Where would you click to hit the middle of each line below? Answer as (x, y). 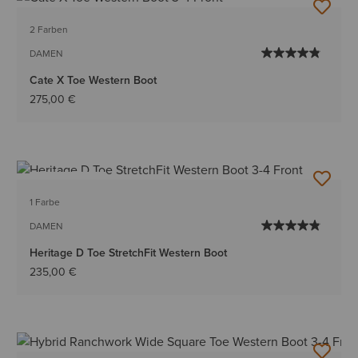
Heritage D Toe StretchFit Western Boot (129, 252)
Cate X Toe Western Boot (93, 80)
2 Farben (49, 30)
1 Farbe (45, 202)
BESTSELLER (68, 184)
